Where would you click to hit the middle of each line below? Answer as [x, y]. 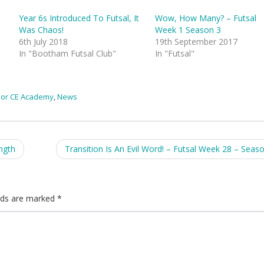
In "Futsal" [175, 53]
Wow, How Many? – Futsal [206, 18]
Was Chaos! [41, 30]
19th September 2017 [197, 42]
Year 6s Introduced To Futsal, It [79, 18]
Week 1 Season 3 [188, 30]
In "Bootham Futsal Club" [67, 53]
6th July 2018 [43, 42]
